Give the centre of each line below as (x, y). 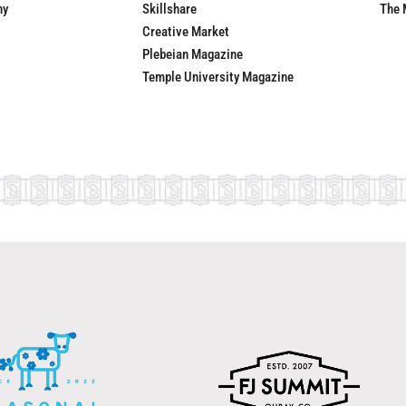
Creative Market (186, 31)
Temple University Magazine (218, 77)
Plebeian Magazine (193, 54)
